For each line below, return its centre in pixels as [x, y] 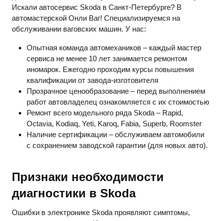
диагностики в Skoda [74, 193]
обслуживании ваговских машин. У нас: [79, 29]
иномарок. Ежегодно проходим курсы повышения [110, 69]
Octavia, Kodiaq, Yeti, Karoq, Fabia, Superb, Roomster [114, 123]
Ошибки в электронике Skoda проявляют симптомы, [101, 212]
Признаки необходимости [88, 177]
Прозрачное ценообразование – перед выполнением [116, 91]
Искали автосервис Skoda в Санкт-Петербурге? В [97, 7]
